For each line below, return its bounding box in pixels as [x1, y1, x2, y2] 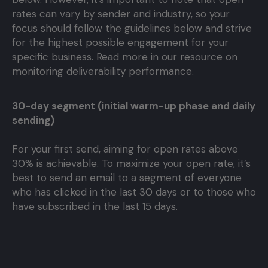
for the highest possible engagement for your [12, 36, 229, 50]
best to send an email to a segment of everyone [12, 171, 242, 185]
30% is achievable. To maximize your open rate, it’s [12, 157, 251, 170]
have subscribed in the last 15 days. [12, 200, 178, 214]
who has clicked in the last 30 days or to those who [12, 185, 256, 199]
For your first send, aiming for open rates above [12, 142, 238, 156]
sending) [12, 114, 54, 127]
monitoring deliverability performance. [12, 65, 194, 78]
